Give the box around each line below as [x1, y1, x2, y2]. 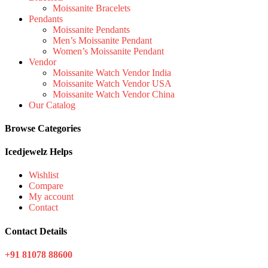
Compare [29, 181, 63, 191]
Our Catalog [29, 99, 75, 110]
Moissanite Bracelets [53, 2, 130, 13]
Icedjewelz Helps [5, 147, 72, 157]
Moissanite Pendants [53, 24, 130, 35]
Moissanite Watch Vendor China [53, 89, 175, 99]
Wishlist [29, 170, 59, 181]
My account [29, 191, 74, 202]
